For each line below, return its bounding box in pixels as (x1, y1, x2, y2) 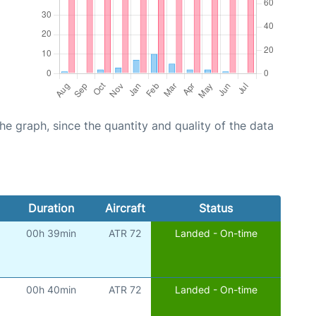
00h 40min (26, 283, 77, 296)
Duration (28, 200, 74, 215)
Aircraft (104, 200, 145, 215)
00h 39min (26, 226, 77, 239)
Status (198, 200, 233, 215)
